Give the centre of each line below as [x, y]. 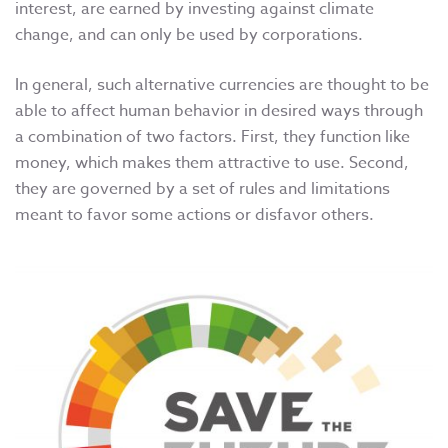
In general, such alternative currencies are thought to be [222, 84]
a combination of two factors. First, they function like [212, 136]
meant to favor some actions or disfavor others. [194, 214]
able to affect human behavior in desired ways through [219, 110]
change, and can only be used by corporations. [189, 34]
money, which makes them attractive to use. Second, [212, 162]
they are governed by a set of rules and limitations [202, 188]
